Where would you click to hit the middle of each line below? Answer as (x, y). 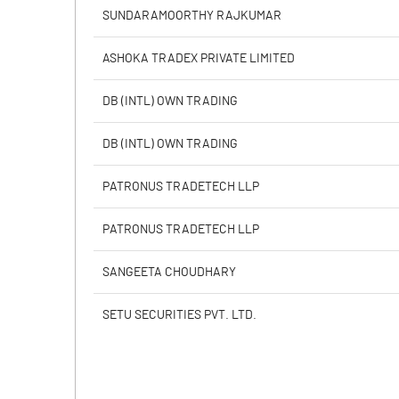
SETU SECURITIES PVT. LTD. (179, 315)
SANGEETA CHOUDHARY (169, 272)
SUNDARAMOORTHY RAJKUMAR (192, 16)
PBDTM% (127, 88)
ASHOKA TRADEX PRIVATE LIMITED (199, 58)
